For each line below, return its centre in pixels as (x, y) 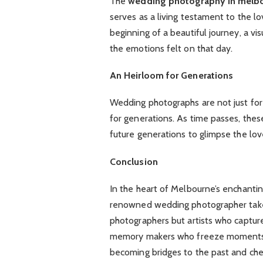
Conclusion (134, 161)
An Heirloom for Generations (171, 76)
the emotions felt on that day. (171, 48)
